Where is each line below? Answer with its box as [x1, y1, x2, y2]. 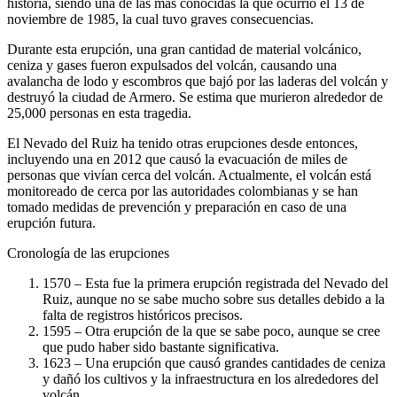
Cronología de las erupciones [7, 245, 169, 261]
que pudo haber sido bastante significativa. [43, 339, 279, 354]
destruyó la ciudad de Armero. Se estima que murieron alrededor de [7, 90, 383, 105]
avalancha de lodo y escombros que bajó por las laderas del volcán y [7, 74, 388, 89]
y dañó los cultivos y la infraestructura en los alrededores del [43, 371, 378, 386]
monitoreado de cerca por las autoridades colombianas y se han [7, 183, 358, 198]
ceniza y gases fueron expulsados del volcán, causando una [7, 58, 337, 73]
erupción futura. [7, 215, 96, 230]
